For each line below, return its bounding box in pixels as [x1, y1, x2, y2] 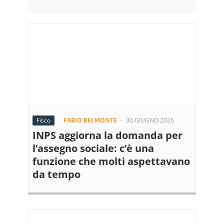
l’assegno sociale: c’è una [32, 141, 154, 155]
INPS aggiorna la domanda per [32, 128, 182, 142]
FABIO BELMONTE [63, 116, 117, 124]
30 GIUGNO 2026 [126, 116, 174, 124]
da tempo [32, 167, 80, 181]
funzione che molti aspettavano [32, 154, 190, 168]
